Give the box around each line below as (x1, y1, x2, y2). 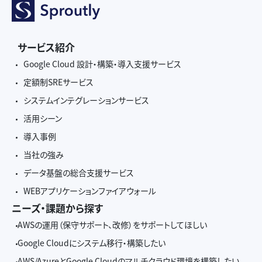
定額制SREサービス (23, 76, 94, 88)
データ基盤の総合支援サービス (23, 167, 134, 179)
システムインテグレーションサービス (23, 94, 149, 106)
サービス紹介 (18, 40, 75, 55)
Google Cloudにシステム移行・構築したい (18, 237, 166, 249)
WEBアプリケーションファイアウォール (23, 185, 156, 197)
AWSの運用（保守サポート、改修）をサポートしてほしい (18, 219, 207, 231)
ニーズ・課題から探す (12, 201, 103, 216)
